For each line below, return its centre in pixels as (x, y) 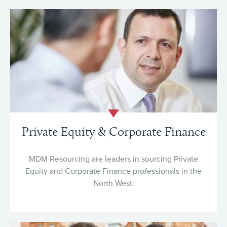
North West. (113, 183)
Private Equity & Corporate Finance (113, 131)
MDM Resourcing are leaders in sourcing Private (113, 159)
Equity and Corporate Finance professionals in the (113, 171)
